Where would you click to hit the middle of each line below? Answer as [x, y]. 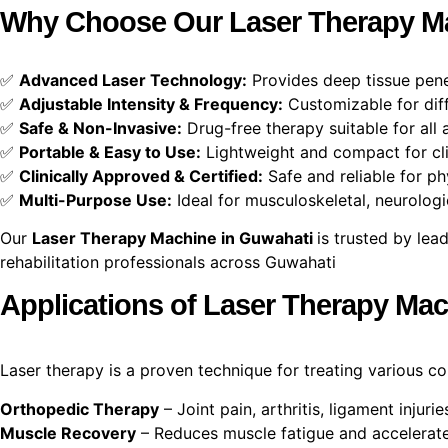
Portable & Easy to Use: [110, 151]
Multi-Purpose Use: [95, 199]
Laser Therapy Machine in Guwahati [174, 237]
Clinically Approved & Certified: [141, 175]
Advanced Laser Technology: [133, 79]
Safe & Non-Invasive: [100, 127]
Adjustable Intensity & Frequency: [151, 103]
